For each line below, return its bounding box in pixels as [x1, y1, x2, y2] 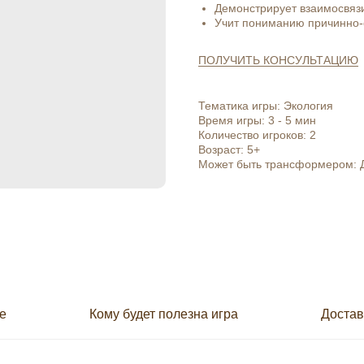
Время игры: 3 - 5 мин [198, 114, 316, 128]
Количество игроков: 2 [198, 128, 316, 142]
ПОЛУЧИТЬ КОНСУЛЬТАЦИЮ [198, 54, 358, 67]
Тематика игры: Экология [198, 99, 333, 113]
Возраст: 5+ [198, 143, 260, 157]
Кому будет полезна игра [89, 307, 238, 321]
